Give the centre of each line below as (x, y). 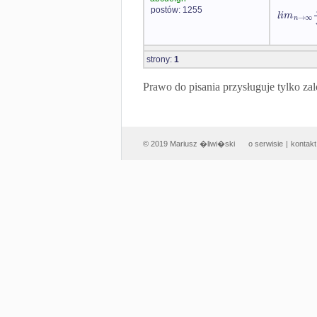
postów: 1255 (177, 10)
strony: (160, 59)
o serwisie (266, 144)
